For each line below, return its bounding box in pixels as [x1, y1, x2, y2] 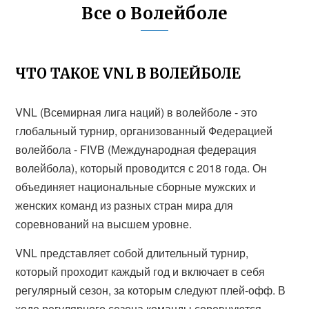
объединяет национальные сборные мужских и [15, 179, 257, 195]
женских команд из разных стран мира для [15, 197, 234, 213]
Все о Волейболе [81, 3, 228, 24]
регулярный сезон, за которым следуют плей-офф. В [15, 282, 286, 298]
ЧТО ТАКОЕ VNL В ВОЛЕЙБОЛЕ [15, 65, 241, 82]
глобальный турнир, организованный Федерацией [15, 123, 273, 139]
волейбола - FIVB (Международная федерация [15, 141, 257, 157]
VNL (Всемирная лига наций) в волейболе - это [15, 104, 258, 120]
